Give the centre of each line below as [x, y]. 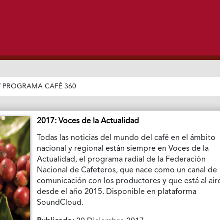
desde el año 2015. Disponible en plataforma [117, 192]
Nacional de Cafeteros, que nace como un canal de [127, 170]
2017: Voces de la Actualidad [88, 121]
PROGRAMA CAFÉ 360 [40, 86]
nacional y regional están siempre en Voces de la [123, 149]
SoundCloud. [60, 203]
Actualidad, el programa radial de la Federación [122, 159]
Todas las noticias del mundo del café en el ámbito [126, 138]
